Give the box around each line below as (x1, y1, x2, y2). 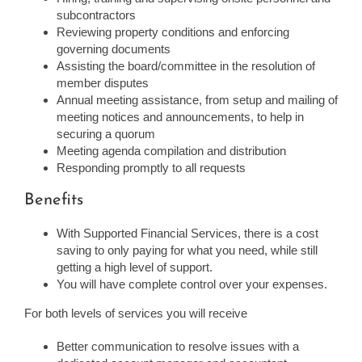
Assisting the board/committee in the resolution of (57, 58, 315, 73)
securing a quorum (57, 126, 155, 141)
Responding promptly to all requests (57, 160, 246, 175)
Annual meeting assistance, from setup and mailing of (57, 92, 338, 107)
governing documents (57, 41, 170, 56)
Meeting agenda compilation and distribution (57, 143, 286, 158)
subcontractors (57, 7, 136, 22)
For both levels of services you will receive (24, 305, 247, 320)
